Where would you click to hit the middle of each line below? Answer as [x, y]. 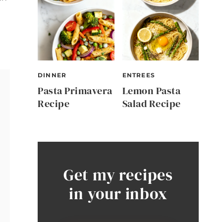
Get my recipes [118, 175]
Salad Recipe [151, 104]
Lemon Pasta [151, 91]
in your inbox [118, 194]
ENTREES [139, 75]
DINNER [52, 75]
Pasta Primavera [75, 91]
